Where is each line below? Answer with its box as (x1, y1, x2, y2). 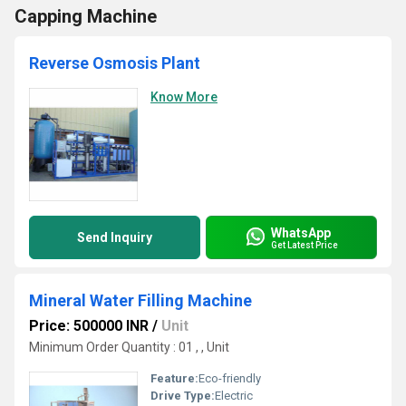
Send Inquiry (77, 230, 152, 245)
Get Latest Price (271, 239, 338, 250)
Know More (150, 90, 217, 104)
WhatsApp (271, 225, 331, 240)
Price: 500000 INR (29, 317, 149, 334)
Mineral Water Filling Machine (29, 291, 252, 310)
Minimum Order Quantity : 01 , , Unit (29, 340, 229, 354)
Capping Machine (14, 5, 157, 27)
